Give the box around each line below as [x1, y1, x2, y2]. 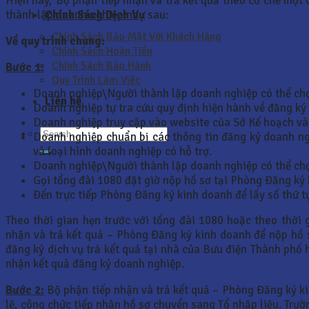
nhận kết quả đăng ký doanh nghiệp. [6, 257, 184, 272]
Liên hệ [45, 93, 81, 108]
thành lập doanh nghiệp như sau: [6, 8, 169, 23]
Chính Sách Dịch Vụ [45, 7, 145, 22]
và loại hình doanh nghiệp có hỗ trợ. [33, 143, 212, 159]
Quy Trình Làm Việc [52, 72, 141, 87]
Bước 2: [6, 283, 45, 298]
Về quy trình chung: [6, 34, 105, 48]
